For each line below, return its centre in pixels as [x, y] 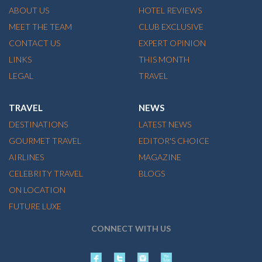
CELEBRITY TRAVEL [46, 173]
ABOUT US [29, 10]
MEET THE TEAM [40, 26]
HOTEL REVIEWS [170, 10]
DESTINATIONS [38, 124]
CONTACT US [35, 43]
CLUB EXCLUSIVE [171, 26]
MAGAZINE [160, 157]
